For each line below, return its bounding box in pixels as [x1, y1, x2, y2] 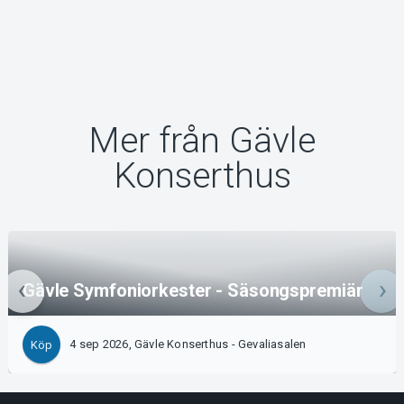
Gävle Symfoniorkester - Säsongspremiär [22, 280, 363, 302]
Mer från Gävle [88, 120, 316, 162]
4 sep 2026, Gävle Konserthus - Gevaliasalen [69, 337, 307, 352]
